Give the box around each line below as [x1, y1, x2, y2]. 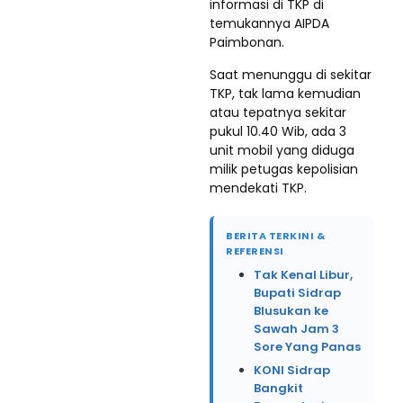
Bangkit [254, 380, 303, 397]
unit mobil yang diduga [210, 141, 354, 159]
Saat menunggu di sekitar [210, 66, 372, 84]
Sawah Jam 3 [254, 320, 339, 337]
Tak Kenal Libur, [254, 266, 353, 283]
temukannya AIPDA [210, 14, 329, 32]
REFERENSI [226, 244, 284, 258]
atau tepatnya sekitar [210, 103, 346, 121]
